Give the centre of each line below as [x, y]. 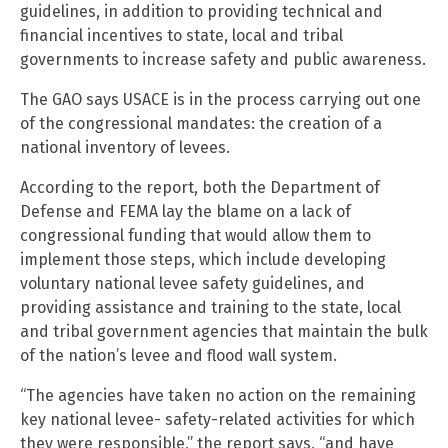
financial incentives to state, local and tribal [181, 36]
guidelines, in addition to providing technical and [201, 12]
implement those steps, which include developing [203, 260]
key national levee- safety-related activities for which [217, 420]
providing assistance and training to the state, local [210, 308]
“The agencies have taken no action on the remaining [218, 396]
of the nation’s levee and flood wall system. [178, 356]
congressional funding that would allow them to [195, 236]
